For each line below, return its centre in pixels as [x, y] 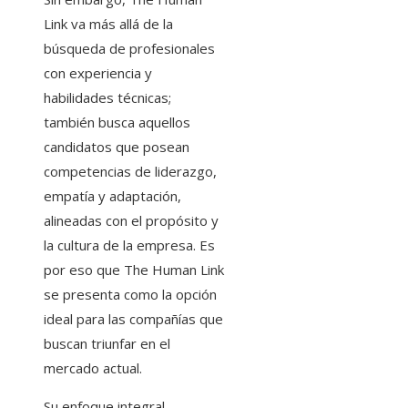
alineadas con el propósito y [131, 220]
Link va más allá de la [108, 23]
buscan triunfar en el [107, 343]
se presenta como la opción [130, 294]
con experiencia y [98, 72]
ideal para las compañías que [133, 318]
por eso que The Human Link [134, 269]
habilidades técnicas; [107, 97]
